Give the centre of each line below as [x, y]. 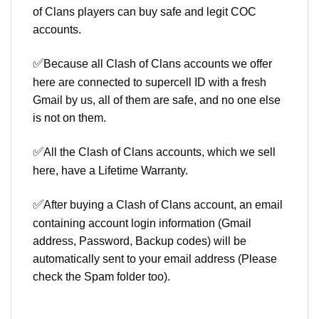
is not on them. [69, 118]
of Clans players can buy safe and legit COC [145, 12]
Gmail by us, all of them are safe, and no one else [157, 100]
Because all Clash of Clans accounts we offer [158, 64]
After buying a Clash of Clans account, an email [163, 204]
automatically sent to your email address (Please [155, 258]
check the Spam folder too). [101, 276]
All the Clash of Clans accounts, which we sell [159, 152]
